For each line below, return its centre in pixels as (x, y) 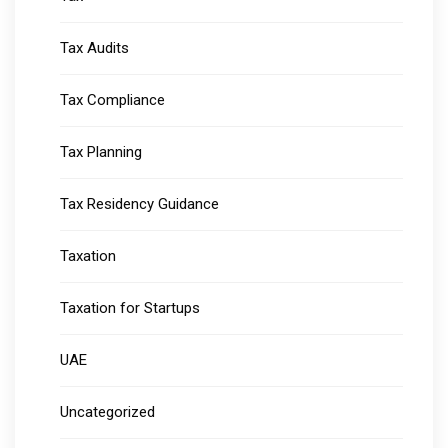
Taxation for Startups (130, 308)
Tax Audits (94, 48)
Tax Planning (101, 152)
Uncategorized (107, 412)
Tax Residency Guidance (139, 204)
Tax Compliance (112, 100)
